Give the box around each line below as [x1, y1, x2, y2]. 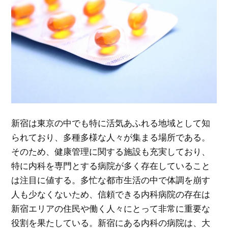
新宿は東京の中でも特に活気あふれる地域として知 [11, 117, 211, 128]
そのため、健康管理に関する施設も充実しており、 [11, 146, 211, 157]
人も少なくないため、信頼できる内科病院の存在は [11, 188, 211, 199]
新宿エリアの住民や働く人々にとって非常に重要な [11, 203, 211, 214]
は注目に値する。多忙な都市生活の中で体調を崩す [11, 174, 211, 185]
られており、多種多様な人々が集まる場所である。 [11, 131, 211, 142]
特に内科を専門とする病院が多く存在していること [11, 160, 211, 171]
